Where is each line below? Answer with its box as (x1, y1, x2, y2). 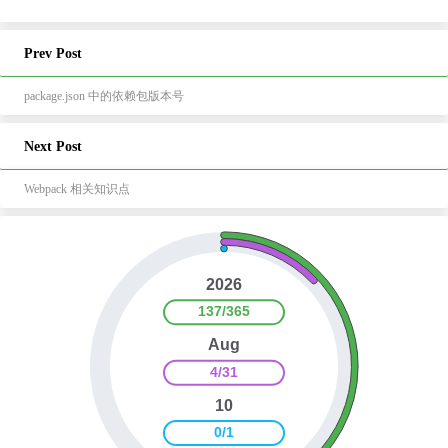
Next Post (24, 138, 82, 154)
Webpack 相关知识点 (24, 181, 130, 196)
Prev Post (24, 45, 82, 61)
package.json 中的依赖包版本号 (24, 88, 184, 103)
